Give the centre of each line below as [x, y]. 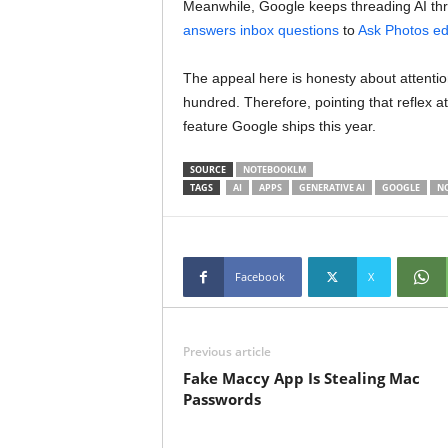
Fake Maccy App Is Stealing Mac [301, 378]
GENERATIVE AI [331, 187]
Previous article [226, 351]
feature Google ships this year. [279, 126]
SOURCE [207, 169]
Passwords [221, 399]
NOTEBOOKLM [274, 169]
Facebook [259, 276]
